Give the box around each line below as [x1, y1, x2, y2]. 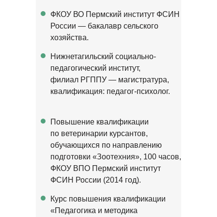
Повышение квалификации [50, 118, 149, 126]
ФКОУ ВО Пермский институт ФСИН [50, 10, 180, 18]
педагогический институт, [50, 64, 140, 72]
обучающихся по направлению [50, 141, 162, 149]
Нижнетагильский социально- [50, 52, 156, 61]
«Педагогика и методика [50, 206, 138, 215]
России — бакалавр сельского [50, 22, 158, 30]
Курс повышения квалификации [50, 195, 166, 203]
